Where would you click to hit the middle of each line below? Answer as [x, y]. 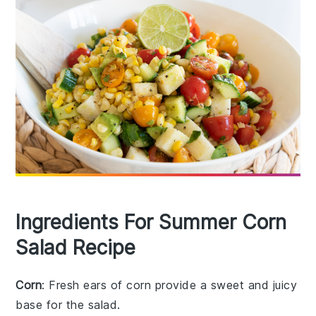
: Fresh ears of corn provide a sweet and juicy [170, 285]
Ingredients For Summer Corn [151, 223]
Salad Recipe [76, 248]
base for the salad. [68, 305]
